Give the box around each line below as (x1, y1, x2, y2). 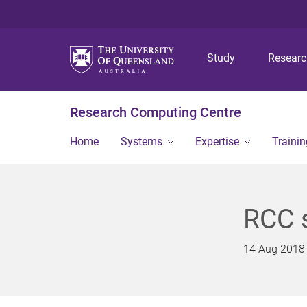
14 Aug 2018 (243, 243, 305, 256)
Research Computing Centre (70, 104, 241, 121)
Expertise (195, 135, 239, 148)
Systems (121, 135, 162, 148)
